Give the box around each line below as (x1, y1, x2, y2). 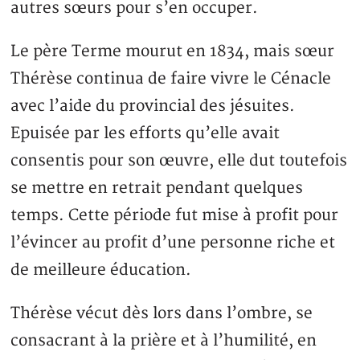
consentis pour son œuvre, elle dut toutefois (10, 151, 348, 171)
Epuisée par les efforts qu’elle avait (10, 124, 280, 144)
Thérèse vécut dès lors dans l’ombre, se (10, 304, 313, 324)
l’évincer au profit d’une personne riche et (10, 233, 336, 253)
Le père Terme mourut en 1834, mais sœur (10, 42, 335, 62)
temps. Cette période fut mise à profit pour (10, 206, 339, 226)
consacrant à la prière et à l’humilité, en (10, 331, 317, 351)
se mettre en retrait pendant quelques (10, 178, 304, 198)
